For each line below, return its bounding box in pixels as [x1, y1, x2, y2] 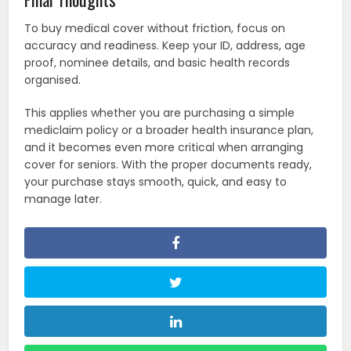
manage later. [24, 191, 103, 208]
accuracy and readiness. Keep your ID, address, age [24, 38, 306, 54]
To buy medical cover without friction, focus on [24, 20, 286, 37]
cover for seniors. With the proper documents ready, [24, 157, 313, 173]
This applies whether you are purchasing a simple [24, 105, 295, 121]
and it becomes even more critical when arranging [24, 139, 304, 156]
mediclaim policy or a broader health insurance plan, [24, 122, 314, 139]
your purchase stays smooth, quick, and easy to [24, 174, 288, 190]
